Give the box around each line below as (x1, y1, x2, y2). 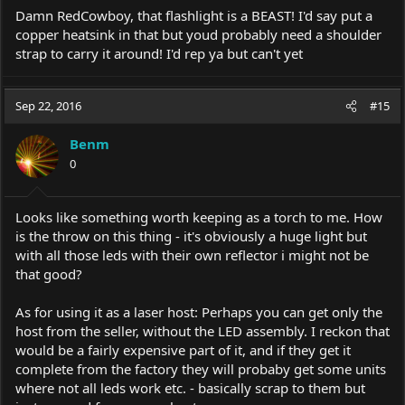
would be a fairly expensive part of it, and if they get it (15, 340, 351, 359)
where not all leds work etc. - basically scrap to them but (15, 378, 365, 397)
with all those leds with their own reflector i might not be (15, 245, 369, 264)
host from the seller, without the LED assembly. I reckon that (15, 321, 390, 340)
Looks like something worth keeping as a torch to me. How (15, 207, 382, 226)
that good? (15, 264, 82, 283)
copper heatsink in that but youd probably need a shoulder (15, 25, 381, 44)
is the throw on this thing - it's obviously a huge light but (15, 226, 367, 245)
